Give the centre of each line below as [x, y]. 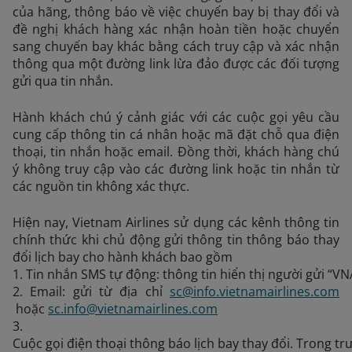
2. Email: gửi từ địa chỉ [91, 291]
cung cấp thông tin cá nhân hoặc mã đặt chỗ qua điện [176, 134]
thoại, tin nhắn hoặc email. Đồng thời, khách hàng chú [176, 152]
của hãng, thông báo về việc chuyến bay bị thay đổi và [176, 12]
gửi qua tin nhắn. [64, 81]
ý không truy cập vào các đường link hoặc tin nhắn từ [176, 169]
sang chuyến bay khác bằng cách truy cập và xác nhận [176, 46]
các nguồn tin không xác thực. [103, 186]
